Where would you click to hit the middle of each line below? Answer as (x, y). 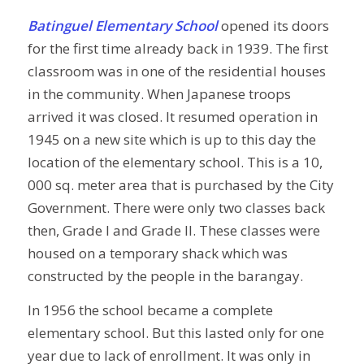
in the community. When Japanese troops (159, 93)
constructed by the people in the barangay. (165, 275)
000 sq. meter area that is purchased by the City (180, 184)
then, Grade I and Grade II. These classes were (173, 230)
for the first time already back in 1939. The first (178, 48)
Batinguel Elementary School (122, 25)
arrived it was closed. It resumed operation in (172, 116)
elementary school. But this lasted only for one (175, 333)
